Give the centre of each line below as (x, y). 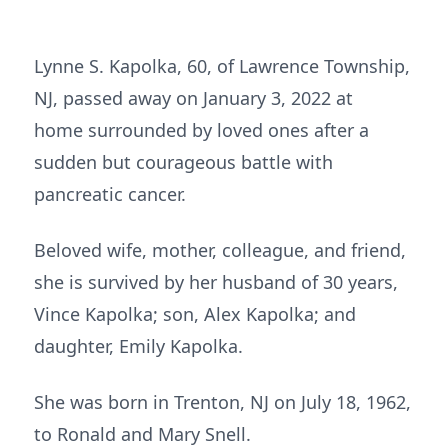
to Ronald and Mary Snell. (142, 434)
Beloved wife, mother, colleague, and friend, (220, 250)
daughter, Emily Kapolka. (138, 346)
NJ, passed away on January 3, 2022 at (193, 98)
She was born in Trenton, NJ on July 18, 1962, (222, 402)
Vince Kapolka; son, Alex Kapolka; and (195, 314)
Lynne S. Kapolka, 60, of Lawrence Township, (222, 66)
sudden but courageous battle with (183, 162)
